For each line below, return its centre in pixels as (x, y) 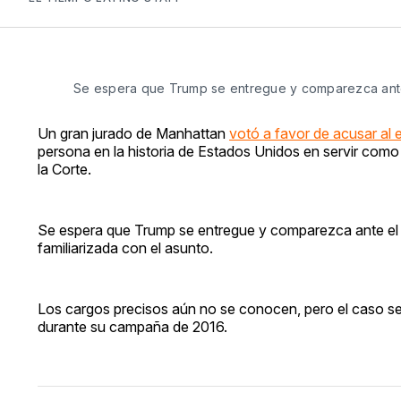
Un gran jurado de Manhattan (133, 133)
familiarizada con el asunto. (125, 247)
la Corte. (64, 169)
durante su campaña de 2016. (132, 326)
